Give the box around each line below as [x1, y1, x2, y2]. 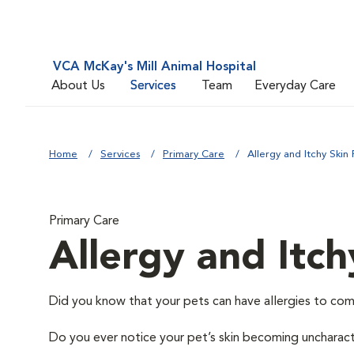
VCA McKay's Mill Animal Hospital [53, 61, 256, 73]
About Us [51, 79, 105, 92]
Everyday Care [254, 79, 336, 92]
